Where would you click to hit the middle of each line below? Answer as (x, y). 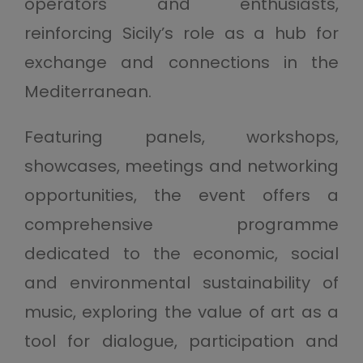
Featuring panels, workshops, (181, 137)
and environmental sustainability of (181, 283)
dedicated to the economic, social (181, 254)
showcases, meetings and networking (181, 166)
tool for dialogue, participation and (181, 341)
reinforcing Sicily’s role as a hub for (181, 33)
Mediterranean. (88, 92)
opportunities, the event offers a (181, 195)
